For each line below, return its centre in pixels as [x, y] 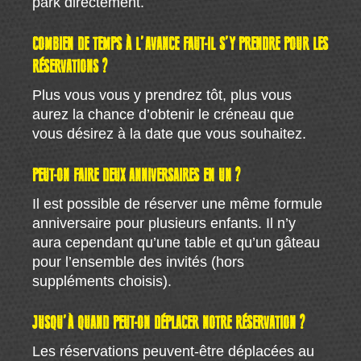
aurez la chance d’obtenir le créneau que [164, 114]
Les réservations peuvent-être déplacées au [174, 351]
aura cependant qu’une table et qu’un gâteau [176, 242]
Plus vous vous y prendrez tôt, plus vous [162, 95]
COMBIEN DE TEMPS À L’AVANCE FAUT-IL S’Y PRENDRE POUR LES [180, 44]
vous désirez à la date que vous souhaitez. [170, 133]
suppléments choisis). [102, 281]
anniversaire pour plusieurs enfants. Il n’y [164, 223]
